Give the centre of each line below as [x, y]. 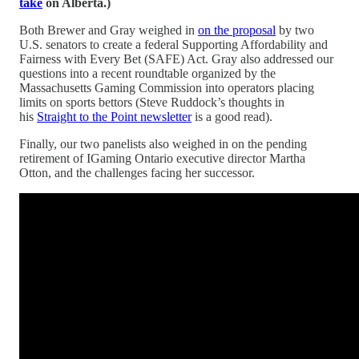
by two [295, 30]
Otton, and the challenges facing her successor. [137, 172]
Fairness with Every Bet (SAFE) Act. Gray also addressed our [176, 58]
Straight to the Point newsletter [114, 116]
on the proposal [237, 30]
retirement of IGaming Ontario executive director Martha [162, 158]
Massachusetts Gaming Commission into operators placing [167, 87]
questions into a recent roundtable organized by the [147, 73]
